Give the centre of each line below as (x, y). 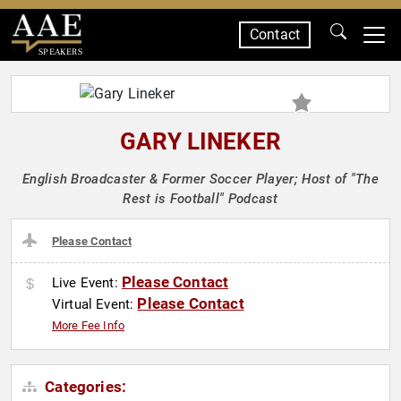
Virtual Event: (95, 305)
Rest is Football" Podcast (200, 199)
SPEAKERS (60, 51)
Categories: (84, 387)
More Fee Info (89, 326)
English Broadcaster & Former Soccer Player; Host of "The (200, 179)
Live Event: (87, 283)
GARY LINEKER (200, 141)
